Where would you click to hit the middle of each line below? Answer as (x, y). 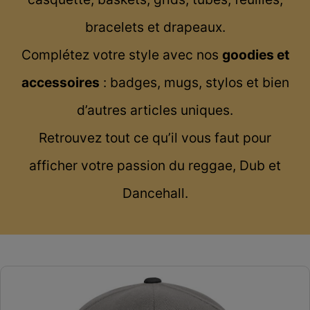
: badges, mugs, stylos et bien (194, 83)
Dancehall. (155, 193)
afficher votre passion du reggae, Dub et (155, 166)
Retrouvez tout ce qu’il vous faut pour (155, 138)
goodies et (255, 55)
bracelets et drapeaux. (155, 27)
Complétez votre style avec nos (121, 55)
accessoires (60, 83)
